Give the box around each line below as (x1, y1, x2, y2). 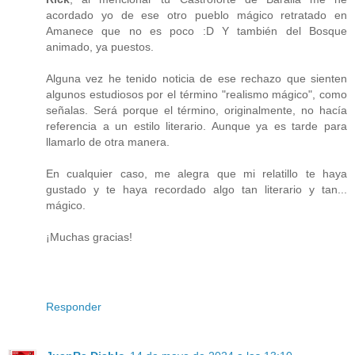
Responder (46, 300, 101, 313)
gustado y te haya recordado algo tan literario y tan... (46, 182, 347, 196)
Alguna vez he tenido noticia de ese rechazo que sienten (46, 71, 347, 85)
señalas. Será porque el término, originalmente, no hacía (46, 103, 347, 116)
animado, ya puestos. (46, 40, 154, 53)
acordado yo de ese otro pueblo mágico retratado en (46, 8, 347, 21)
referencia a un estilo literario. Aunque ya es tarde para (46, 119, 347, 132)
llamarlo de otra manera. (46, 135, 170, 148)
